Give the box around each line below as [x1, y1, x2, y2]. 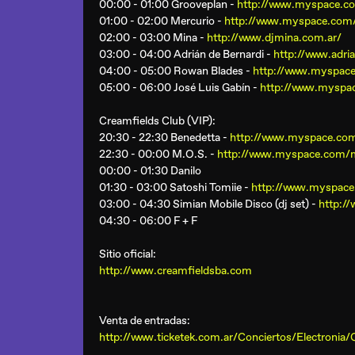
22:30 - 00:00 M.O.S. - [99, 147, 217, 161]
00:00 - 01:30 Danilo [99, 164, 201, 177]
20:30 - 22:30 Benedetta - [99, 131, 230, 144]
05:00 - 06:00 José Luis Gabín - [99, 81, 260, 94]
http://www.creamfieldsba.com [99, 264, 252, 277]
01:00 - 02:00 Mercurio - [99, 14, 224, 28]
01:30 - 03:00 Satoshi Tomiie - [99, 181, 251, 194]
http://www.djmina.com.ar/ [207, 31, 342, 44]
